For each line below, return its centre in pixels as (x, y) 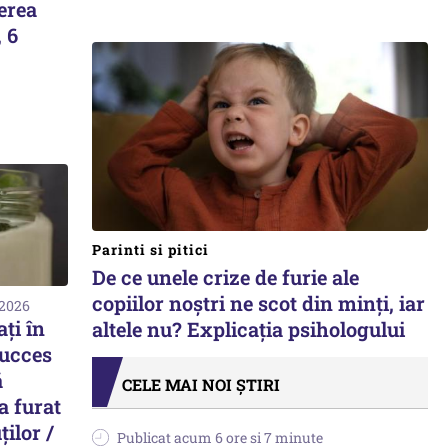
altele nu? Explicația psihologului (248, 329)
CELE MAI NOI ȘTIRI (201, 384)
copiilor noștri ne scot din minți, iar (258, 303)
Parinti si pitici (150, 249)
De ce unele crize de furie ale (225, 277)
